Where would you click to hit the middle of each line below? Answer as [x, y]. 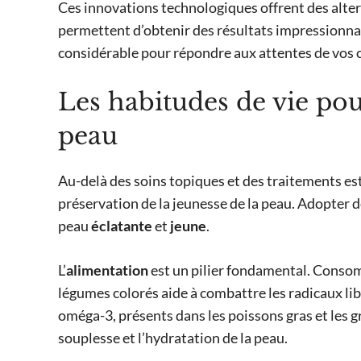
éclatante [122, 226]
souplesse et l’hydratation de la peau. [173, 338]
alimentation [107, 270]
